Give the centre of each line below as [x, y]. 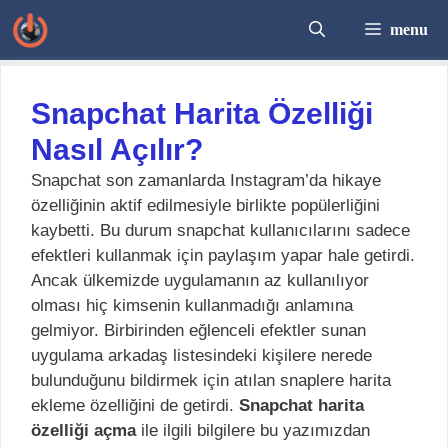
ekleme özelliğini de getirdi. [135, 405]
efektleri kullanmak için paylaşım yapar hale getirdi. [223, 255]
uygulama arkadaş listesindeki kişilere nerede [201, 355]
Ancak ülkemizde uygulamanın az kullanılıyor [200, 280]
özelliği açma [83, 430]
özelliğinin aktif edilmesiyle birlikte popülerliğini [205, 205]
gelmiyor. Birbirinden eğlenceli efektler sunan [198, 330]
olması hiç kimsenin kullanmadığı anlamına [192, 305]
